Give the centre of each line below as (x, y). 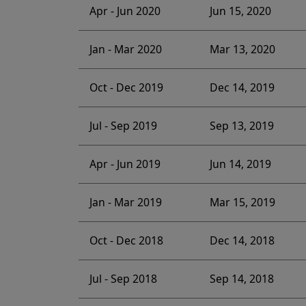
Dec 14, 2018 (242, 241)
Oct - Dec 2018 (126, 241)
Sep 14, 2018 (241, 279)
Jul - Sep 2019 (123, 126)
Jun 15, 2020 (240, 11)
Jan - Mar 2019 (125, 203)
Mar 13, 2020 (242, 50)
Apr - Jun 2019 (125, 164)
